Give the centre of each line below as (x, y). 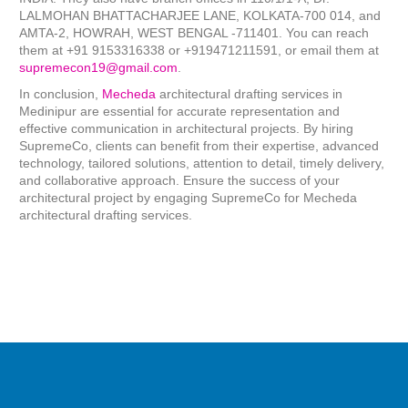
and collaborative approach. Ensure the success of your (180, 181)
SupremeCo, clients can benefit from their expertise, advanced (199, 146)
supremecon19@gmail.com (99, 68)
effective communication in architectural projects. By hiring (187, 129)
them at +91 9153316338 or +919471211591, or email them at (199, 51)
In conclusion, (61, 94)
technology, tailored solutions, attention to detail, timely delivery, (202, 163)
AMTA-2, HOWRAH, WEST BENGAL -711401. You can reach (194, 33)
